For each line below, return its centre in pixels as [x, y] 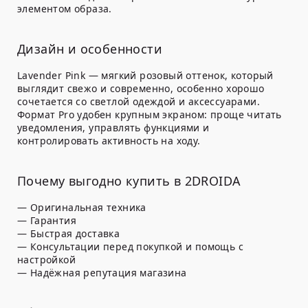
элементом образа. [65, 9]
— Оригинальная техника [82, 208]
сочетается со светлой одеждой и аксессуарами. [139, 102]
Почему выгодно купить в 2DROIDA [129, 181]
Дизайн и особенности [90, 49]
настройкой [47, 260]
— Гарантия [47, 221]
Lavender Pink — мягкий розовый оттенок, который [145, 76]
